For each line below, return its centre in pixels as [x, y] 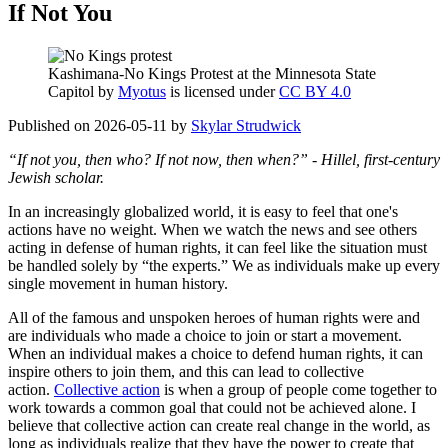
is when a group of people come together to [298, 389]
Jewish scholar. [58, 177]
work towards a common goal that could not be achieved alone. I [212, 407]
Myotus [142, 91]
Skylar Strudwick [246, 125]
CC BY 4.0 [315, 91]
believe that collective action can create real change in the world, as [219, 425]
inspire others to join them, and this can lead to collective [186, 371]
